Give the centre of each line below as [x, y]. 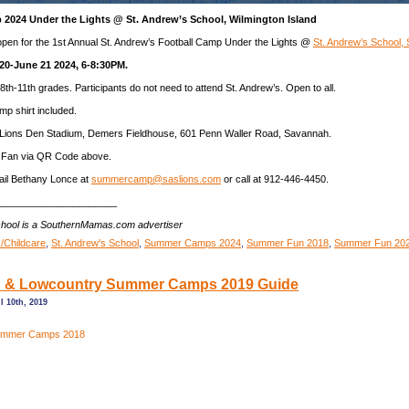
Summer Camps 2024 [193, 243]
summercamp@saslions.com [156, 179]
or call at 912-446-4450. [275, 179]
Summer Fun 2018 [288, 243]
